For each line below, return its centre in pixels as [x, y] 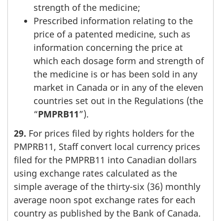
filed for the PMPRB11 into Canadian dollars [105, 160]
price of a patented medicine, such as [112, 34]
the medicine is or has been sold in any [115, 74]
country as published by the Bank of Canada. [107, 213]
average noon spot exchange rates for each [105, 200]
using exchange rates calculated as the [95, 173]
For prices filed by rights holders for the [110, 133]
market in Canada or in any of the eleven [118, 88]
